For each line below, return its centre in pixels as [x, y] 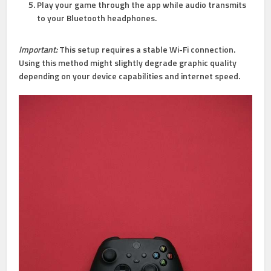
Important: [38, 50]
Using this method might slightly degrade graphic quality [128, 63]
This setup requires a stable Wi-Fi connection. [147, 50]
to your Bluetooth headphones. [97, 18]
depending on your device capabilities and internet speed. [130, 76]
